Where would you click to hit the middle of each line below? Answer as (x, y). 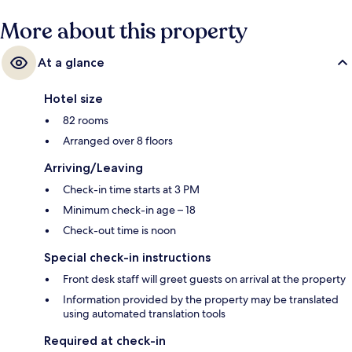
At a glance (71, 63)
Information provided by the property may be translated (201, 300)
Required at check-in (105, 341)
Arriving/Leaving (93, 168)
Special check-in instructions (127, 258)
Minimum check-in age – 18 (129, 210)
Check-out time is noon (119, 231)
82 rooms (86, 121)
